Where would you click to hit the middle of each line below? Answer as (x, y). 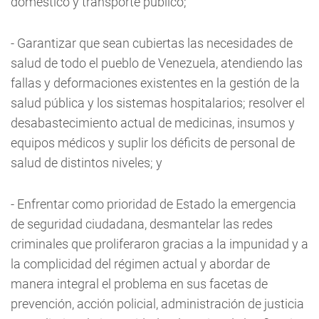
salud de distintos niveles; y (87, 163)
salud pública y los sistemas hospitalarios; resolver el (158, 103)
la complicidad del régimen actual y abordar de (140, 264)
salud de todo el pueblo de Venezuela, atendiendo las (157, 63)
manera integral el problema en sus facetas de (139, 284)
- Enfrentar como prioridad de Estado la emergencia (153, 204)
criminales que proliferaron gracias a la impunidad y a (159, 244)
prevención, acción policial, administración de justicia (157, 304)
